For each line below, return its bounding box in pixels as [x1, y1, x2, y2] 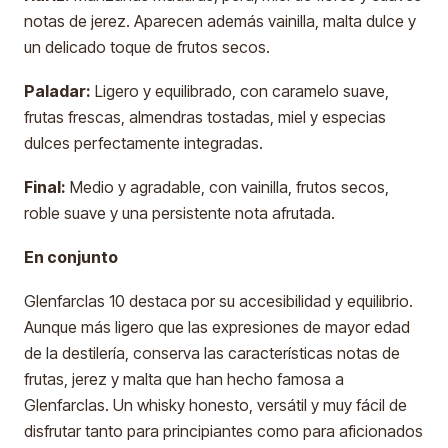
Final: [24, 177, 66, 197]
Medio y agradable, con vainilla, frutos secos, [66, 177, 389, 197]
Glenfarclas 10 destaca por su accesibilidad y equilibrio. [24, 291, 413, 311]
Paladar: [24, 81, 91, 101]
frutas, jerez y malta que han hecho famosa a [24, 369, 344, 389]
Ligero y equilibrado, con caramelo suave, [91, 81, 389, 101]
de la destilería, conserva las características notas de [24, 343, 400, 363]
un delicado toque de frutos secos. [24, 37, 270, 57]
